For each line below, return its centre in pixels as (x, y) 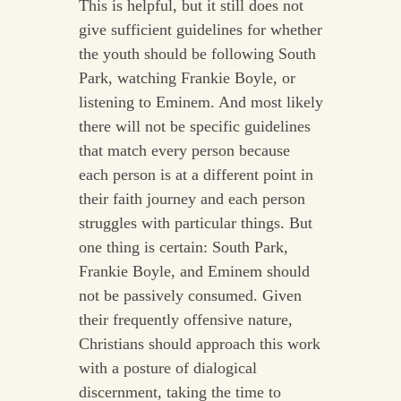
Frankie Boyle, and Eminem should (194, 272)
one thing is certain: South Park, (183, 247)
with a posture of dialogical (167, 368)
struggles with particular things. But (195, 223)
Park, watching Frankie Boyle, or (187, 78)
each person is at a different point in (196, 175)
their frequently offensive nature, (185, 320)
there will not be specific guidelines (194, 127)
